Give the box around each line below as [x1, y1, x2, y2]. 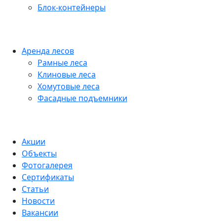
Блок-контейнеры [37, 2, 106, 13]
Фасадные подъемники [37, 93, 127, 104]
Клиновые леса [37, 69, 96, 80]
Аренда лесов [22, 45, 74, 56]
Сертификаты [22, 172, 74, 183]
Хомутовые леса [37, 81, 100, 92]
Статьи [22, 184, 49, 194]
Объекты [22, 148, 57, 159]
